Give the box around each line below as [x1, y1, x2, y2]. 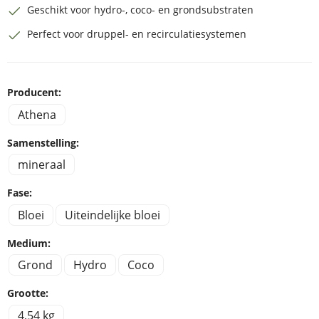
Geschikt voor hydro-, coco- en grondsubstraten [27, 3, 253, 17]
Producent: [7, 85, 61, 99]
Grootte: [7, 286, 48, 300]
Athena [17, 106, 56, 122]
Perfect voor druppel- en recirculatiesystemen [27, 27, 246, 41]
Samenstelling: [7, 135, 79, 150]
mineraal [17, 157, 66, 173]
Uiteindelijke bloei [64, 206, 160, 223]
